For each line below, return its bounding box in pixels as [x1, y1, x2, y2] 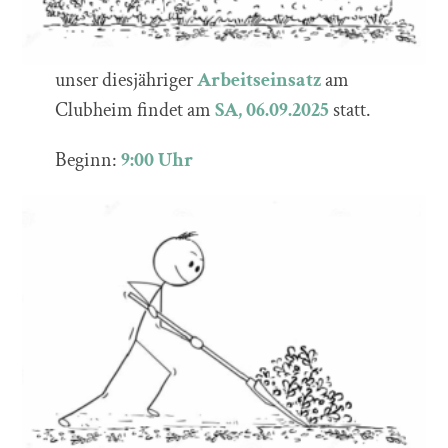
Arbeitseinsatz [196, 66, 321, 93]
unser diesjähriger [54, 66, 197, 93]
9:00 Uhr [120, 146, 193, 173]
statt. [328, 96, 371, 123]
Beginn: [54, 146, 121, 173]
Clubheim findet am [54, 96, 215, 123]
